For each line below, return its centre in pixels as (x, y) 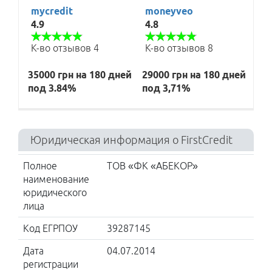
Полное (40, 165)
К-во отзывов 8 (179, 48)
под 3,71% (166, 88)
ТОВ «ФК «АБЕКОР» (152, 165)
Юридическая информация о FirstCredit (131, 139)
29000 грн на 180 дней (194, 74)
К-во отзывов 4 (65, 48)
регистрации (50, 264)
